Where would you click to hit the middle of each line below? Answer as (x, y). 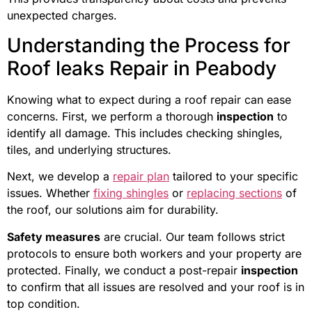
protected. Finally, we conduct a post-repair (124, 270)
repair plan (141, 177)
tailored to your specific (234, 177)
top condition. (44, 303)
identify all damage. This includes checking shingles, (145, 133)
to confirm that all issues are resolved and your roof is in (156, 287)
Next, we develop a (60, 177)
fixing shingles (131, 193)
